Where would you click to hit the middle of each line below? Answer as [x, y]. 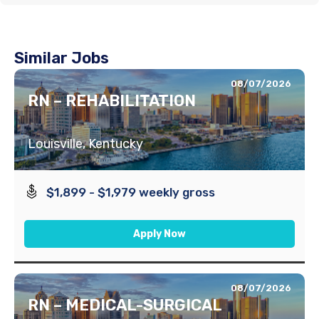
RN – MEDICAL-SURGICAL [125, 305]
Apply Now [159, 234]
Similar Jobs [62, 58]
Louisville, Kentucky [85, 143]
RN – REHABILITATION [112, 100]
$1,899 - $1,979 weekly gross [131, 192]
